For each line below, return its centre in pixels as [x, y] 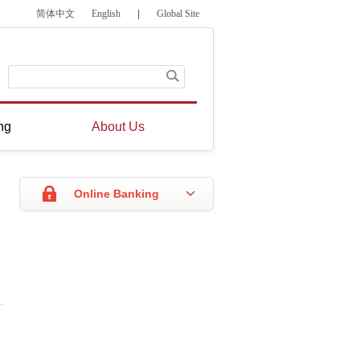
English [106, 14]
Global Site [178, 14]
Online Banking [117, 194]
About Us [118, 127]
